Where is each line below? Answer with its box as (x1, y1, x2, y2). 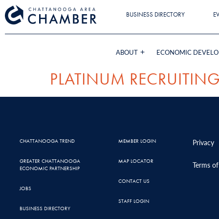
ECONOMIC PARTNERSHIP (20, 164, 80, 172)
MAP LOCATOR (118, 157, 153, 164)
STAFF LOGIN (118, 197, 149, 204)
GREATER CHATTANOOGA (20, 157, 80, 164)
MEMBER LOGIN (118, 137, 156, 144)
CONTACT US (118, 177, 150, 184)
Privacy (192, 137, 214, 147)
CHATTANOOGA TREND (20, 137, 75, 144)
